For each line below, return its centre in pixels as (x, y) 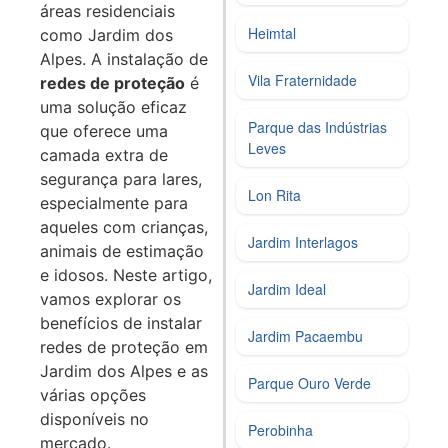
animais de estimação (122, 251)
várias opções (93, 395)
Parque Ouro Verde (310, 383)
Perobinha (281, 430)
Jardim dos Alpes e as (124, 371)
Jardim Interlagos (303, 242)
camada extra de (104, 155)
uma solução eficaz (113, 107)
